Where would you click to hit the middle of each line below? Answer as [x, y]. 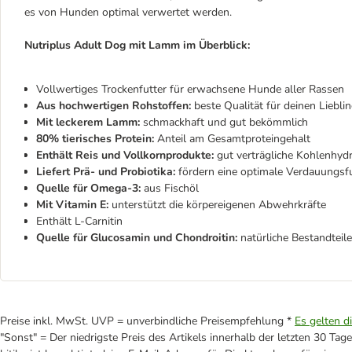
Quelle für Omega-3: [88, 188]
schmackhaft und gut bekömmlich [224, 122]
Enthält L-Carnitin [79, 221]
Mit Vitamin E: [72, 205]
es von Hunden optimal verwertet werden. [130, 12]
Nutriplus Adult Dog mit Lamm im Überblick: [137, 45]
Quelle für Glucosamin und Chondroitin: [137, 238]
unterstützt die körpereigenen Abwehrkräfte [217, 205]
